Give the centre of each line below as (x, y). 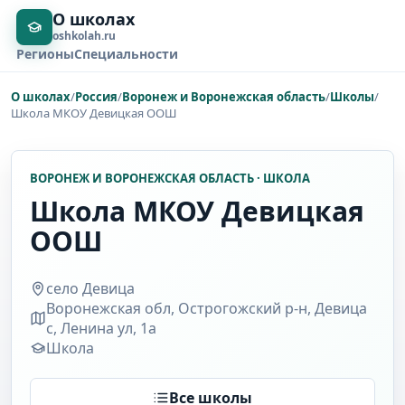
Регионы (45, 54)
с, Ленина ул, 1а (101, 328)
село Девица (90, 288)
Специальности (126, 54)
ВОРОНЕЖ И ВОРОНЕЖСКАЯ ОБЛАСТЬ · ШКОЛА (170, 178)
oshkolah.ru (84, 36)
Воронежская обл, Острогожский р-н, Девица (207, 308)
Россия (96, 97)
